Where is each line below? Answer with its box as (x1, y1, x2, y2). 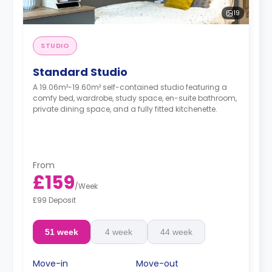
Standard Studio (33, 64, 127, 80)
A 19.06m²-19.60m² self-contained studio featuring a (33, 82, 227, 92)
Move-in (33, 257, 68, 270)
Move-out (136, 257, 178, 270)
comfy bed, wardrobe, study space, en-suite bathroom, (33, 93, 237, 103)
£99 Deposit (33, 194, 76, 205)
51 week (44, 226, 78, 237)
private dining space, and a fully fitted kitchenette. (33, 104, 217, 114)
